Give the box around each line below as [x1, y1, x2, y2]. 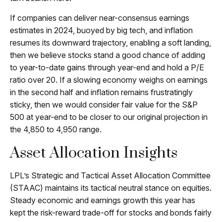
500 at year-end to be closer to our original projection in [10, 112, 208, 122]
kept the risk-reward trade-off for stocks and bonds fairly [10, 208, 212, 218]
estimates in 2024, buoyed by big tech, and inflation [10, 25, 193, 36]
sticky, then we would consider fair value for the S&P [10, 100, 198, 110]
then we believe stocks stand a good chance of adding [10, 50, 205, 60]
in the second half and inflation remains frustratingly [10, 87, 193, 98]
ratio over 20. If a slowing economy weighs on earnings [10, 75, 208, 85]
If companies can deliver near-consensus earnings [10, 13, 189, 23]
